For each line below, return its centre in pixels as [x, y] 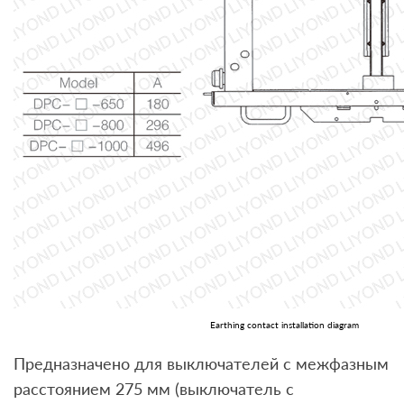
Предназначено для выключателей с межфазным [201, 364]
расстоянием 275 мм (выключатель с [154, 389]
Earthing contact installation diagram [284, 325]
